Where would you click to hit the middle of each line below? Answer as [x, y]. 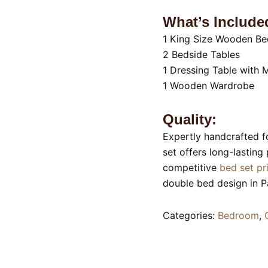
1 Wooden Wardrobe [208, 86]
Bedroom [238, 215]
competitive [191, 167]
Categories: [190, 215]
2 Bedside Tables [201, 54]
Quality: [190, 119]
